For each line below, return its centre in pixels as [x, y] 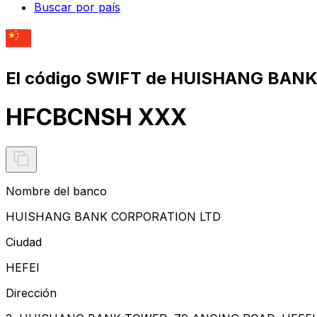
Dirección [31, 293]
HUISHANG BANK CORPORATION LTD [113, 216]
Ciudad [24, 242]
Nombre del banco [56, 191]
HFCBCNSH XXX [96, 117]
